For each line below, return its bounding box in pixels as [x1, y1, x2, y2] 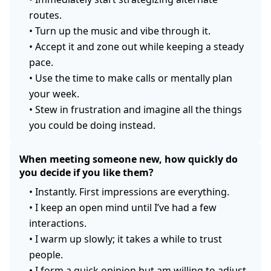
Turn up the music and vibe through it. [35, 24, 211, 38]
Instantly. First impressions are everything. [35, 184, 229, 198]
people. [29, 247, 63, 261]
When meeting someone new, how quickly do [19, 152, 238, 166]
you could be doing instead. [29, 118, 155, 132]
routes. [29, 8, 62, 22]
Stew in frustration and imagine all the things [35, 102, 242, 116]
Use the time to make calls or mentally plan [35, 71, 232, 85]
